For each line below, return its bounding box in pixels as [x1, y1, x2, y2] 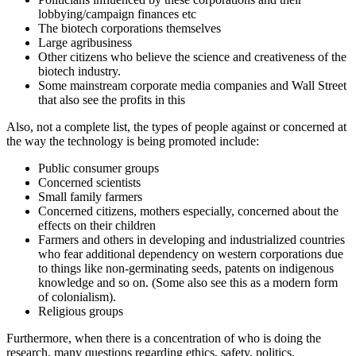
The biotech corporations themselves [38, 21, 221, 35]
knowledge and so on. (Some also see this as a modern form [38, 275, 338, 289]
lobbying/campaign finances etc [38, 6, 196, 21]
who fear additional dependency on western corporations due [38, 246, 343, 261]
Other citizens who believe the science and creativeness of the [38, 49, 346, 64]
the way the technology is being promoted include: [6, 133, 259, 148]
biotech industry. [38, 64, 121, 78]
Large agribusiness [38, 35, 132, 49]
